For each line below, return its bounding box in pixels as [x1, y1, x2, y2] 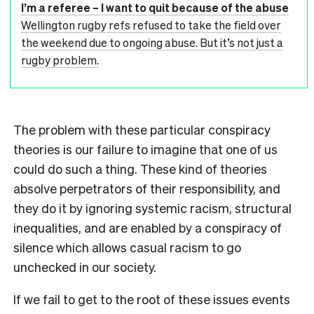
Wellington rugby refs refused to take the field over [21, 17, 281, 32]
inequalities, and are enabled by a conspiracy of [13, 219, 282, 235]
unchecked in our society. [13, 258, 156, 275]
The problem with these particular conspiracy [13, 121, 271, 137]
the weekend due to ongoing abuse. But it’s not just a [21, 34, 283, 50]
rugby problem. [21, 52, 99, 67]
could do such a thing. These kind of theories [13, 160, 267, 177]
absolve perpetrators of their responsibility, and [13, 179, 280, 196]
